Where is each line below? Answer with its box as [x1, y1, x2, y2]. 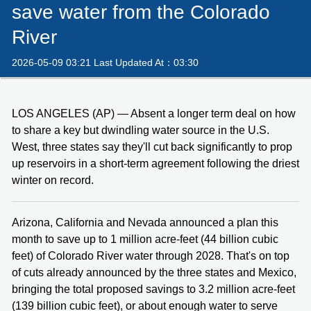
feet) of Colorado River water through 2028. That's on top [12, 249, 289, 262]
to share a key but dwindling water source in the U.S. [12, 124, 269, 136]
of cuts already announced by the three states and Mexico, [12, 266, 296, 278]
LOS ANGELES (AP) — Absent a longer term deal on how [12, 107, 296, 119]
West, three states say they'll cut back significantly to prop [12, 140, 292, 153]
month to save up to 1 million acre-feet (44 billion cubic [12, 233, 278, 245]
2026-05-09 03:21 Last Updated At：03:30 [12, 56, 199, 68]
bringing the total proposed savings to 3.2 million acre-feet [12, 283, 295, 295]
